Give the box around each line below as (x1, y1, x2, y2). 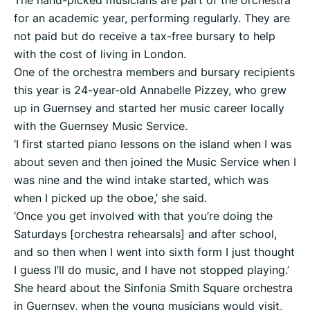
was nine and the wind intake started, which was (14, 172, 268, 188)
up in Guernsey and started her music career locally (14, 100, 284, 116)
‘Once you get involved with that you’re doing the (14, 208, 273, 224)
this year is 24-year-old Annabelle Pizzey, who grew (14, 82, 286, 98)
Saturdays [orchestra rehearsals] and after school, (14, 226, 277, 242)
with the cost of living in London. (14, 46, 186, 62)
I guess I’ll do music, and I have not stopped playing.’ (14, 262, 289, 278)
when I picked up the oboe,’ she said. (14, 190, 207, 206)
